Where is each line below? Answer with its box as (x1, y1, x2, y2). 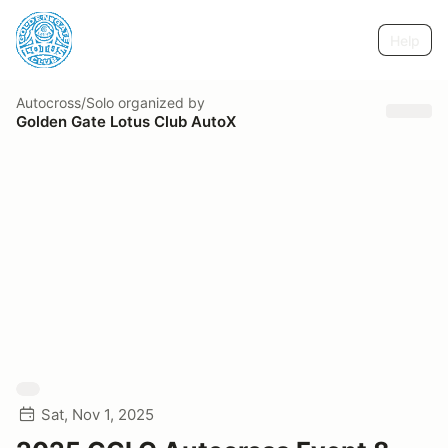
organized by (114, 93, 205, 111)
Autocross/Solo (16, 93, 114, 111)
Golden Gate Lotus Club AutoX (16, 111, 236, 131)
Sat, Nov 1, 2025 (41, 405, 154, 424)
